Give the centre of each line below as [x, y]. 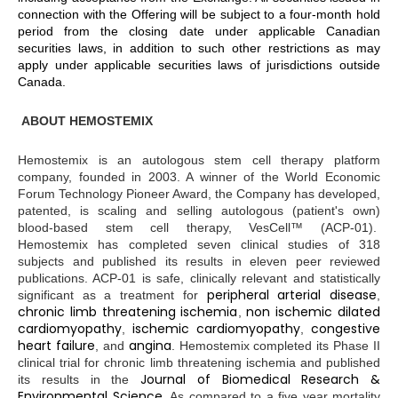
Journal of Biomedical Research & [260, 380]
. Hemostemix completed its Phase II [275, 346]
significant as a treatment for [112, 295]
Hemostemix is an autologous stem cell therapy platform [199, 160]
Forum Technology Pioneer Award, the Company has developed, [199, 194]
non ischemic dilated [314, 312]
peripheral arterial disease [292, 295]
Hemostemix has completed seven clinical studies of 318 [199, 245]
